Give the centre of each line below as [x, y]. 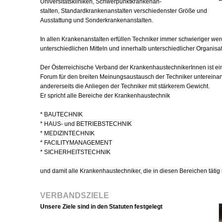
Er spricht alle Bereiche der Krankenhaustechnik [105, 96]
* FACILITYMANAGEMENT [76, 143]
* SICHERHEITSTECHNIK [75, 152]
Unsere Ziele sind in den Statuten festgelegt [101, 207]
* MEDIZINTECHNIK [67, 133]
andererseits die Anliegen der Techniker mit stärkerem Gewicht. [125, 86]
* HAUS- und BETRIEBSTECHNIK [86, 124]
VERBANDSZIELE [75, 195]
